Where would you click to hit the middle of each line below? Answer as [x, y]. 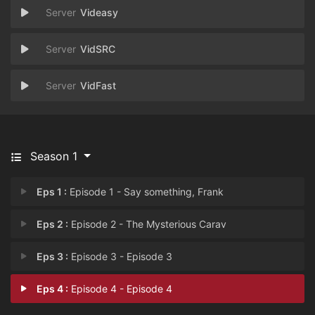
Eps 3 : [53, 256]
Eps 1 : [52, 192]
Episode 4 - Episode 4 [121, 289]
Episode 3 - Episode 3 [121, 256]
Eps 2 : [53, 224]
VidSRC [98, 49]
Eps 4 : [53, 289]
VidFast [98, 85]
